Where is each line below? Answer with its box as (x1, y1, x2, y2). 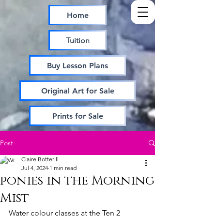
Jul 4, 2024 (21, 164, 48, 171)
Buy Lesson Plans (47, 61, 108, 70)
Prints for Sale (52, 111, 103, 121)
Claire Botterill (21, 155, 59, 163)
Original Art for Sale (41, 86, 114, 95)
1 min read (49, 164, 77, 171)
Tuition (65, 35, 90, 45)
